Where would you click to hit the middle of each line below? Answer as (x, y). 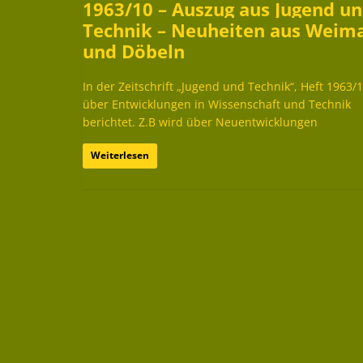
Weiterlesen (120, 155)
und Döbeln (134, 51)
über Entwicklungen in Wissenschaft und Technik (217, 104)
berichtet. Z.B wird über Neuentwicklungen (200, 122)
